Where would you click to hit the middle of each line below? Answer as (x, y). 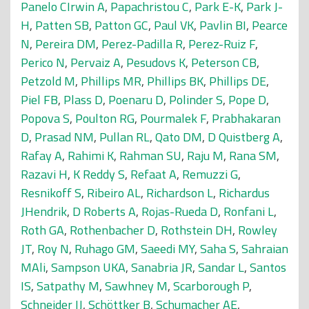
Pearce (270, 25)
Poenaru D (136, 100)
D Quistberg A (244, 137)
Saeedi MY (168, 249)
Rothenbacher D (112, 230)
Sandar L (221, 267)
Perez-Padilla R (142, 44)
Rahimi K (91, 156)
